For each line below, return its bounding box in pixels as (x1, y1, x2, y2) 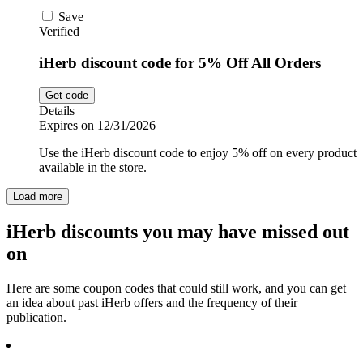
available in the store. (39, 160, 147, 175)
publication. (6, 310, 66, 325)
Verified (39, 23, 79, 38)
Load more (13, 190, 62, 203)
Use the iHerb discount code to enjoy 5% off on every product (39, 146, 357, 160)
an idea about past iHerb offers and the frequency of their (6, 296, 297, 310)
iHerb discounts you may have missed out (6, 221, 349, 243)
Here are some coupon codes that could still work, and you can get (6, 281, 346, 296)
